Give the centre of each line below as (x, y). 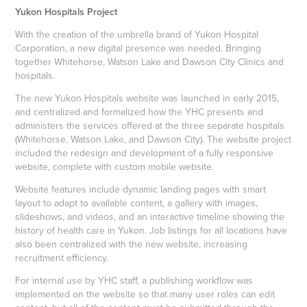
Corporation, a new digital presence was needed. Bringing (138, 48)
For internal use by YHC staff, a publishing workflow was (134, 280)
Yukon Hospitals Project (66, 11)
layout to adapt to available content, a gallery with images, (137, 202)
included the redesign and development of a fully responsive (145, 152)
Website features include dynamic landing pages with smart (141, 189)
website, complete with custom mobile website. (115, 166)
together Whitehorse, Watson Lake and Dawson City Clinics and (150, 61)
